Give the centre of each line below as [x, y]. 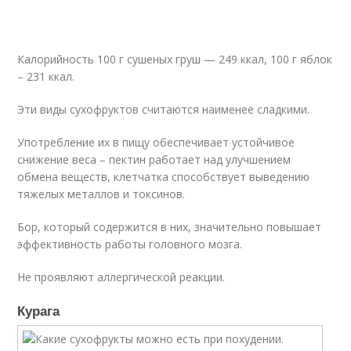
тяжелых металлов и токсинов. [101, 194]
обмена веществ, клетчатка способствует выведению [164, 177]
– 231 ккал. [46, 76]
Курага [39, 310]
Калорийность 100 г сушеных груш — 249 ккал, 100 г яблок [175, 59]
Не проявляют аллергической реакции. [121, 277]
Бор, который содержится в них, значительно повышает [170, 227]
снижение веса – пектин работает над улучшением [154, 159]
